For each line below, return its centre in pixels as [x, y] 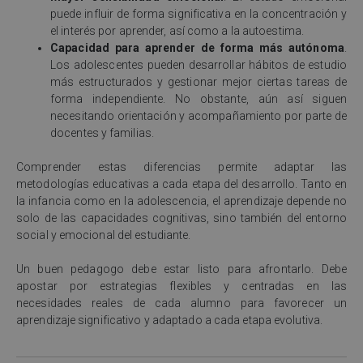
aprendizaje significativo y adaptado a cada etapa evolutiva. [170, 320]
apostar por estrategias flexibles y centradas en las [181, 286]
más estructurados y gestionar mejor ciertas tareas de [199, 82]
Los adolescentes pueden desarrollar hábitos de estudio [199, 65]
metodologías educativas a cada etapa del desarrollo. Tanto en [181, 184]
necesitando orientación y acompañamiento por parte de [199, 116]
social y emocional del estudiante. [104, 235]
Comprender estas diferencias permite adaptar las [181, 167]
